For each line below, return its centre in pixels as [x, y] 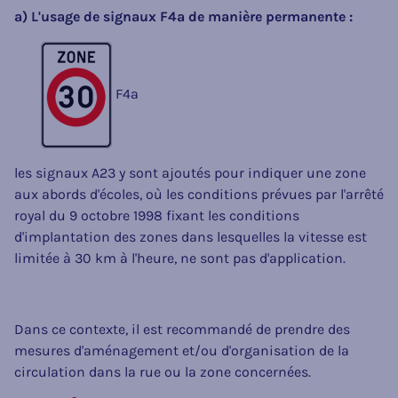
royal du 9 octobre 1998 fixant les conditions [157, 215]
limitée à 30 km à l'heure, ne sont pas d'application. [180, 258]
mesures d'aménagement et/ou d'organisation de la [182, 350]
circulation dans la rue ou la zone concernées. [163, 371]
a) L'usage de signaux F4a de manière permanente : [183, 16]
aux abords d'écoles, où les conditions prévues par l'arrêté [199, 194]
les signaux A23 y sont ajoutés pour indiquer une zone [190, 172]
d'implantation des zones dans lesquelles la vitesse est [191, 236]
